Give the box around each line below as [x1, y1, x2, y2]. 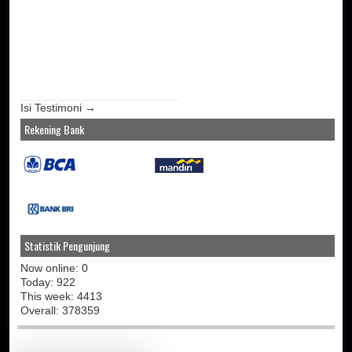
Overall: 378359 [20, 304, 101, 317]
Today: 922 [20, 276, 76, 288]
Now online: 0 [20, 262, 89, 274]
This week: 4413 [20, 290, 103, 302]
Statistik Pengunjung [24, 237, 111, 254]
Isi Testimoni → [20, 101, 97, 114]
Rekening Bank [24, 121, 85, 137]
